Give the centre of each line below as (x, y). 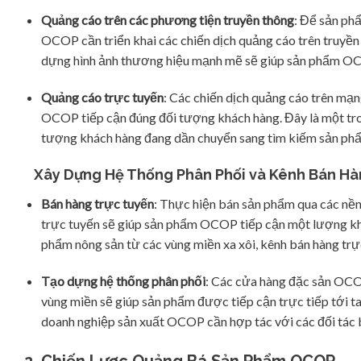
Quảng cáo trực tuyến (102, 97)
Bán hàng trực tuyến (97, 204)
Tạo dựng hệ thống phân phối (123, 281)
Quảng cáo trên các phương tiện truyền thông (167, 19)
